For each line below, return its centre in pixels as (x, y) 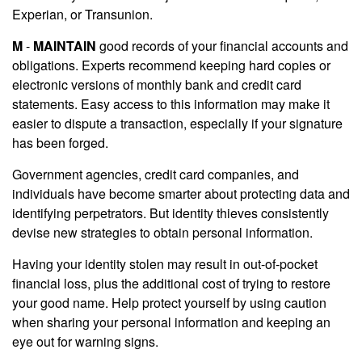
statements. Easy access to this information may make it (171, 104)
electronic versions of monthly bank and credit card (157, 85)
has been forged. (60, 143)
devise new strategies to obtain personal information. (162, 233)
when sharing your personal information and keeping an (171, 322)
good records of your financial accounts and (222, 46)
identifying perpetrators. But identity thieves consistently (170, 213)
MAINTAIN (65, 46)
